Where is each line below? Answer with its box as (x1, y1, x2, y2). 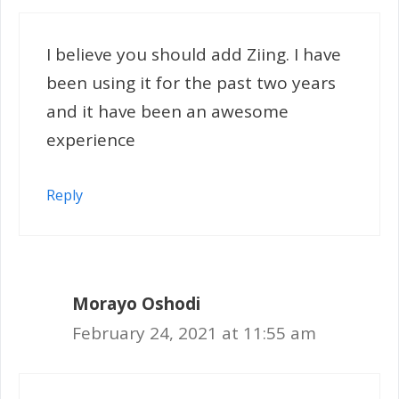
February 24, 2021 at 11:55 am (72, 321, 316, 345)
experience (46, 128, 135, 151)
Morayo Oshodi (72, 291, 200, 315)
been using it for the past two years (46, 71, 336, 94)
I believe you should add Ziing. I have (46, 43, 341, 66)
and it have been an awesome (46, 100, 289, 123)
